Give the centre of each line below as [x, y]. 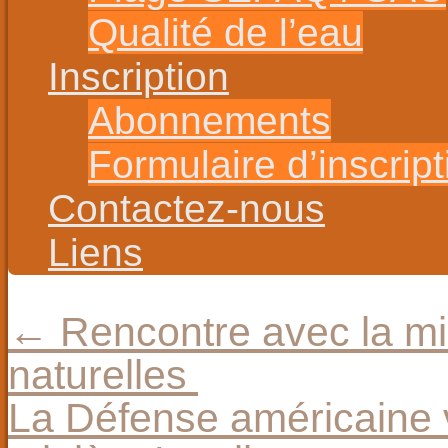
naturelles [103, 375]
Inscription [138, 76]
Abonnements [209, 120]
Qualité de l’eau [225, 32]
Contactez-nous [186, 208]
